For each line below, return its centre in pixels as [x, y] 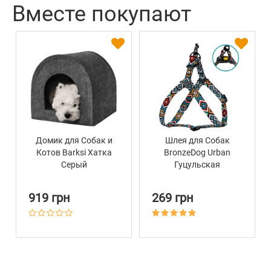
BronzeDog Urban [197, 153]
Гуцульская [197, 165]
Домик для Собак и [74, 141]
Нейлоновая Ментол [197, 177]
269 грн [173, 198]
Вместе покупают [102, 14]
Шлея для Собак [197, 141]
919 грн [49, 198]
